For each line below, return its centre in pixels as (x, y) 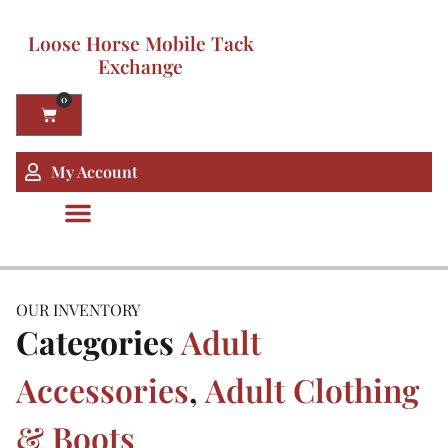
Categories (95, 341)
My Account (94, 171)
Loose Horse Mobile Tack (140, 43)
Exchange (141, 66)
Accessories (102, 389)
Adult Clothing (312, 389)
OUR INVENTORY (78, 309)
